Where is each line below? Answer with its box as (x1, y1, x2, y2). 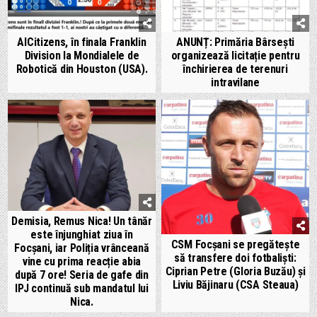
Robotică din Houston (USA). (16, 62, 148, 76)
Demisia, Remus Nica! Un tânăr (11, 214, 152, 228)
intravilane (211, 76, 260, 90)
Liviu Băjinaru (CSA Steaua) (172, 277, 299, 292)
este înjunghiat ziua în (30, 227, 133, 241)
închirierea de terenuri (183, 62, 288, 76)
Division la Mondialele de (24, 49, 139, 63)
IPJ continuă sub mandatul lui (15, 281, 149, 295)
